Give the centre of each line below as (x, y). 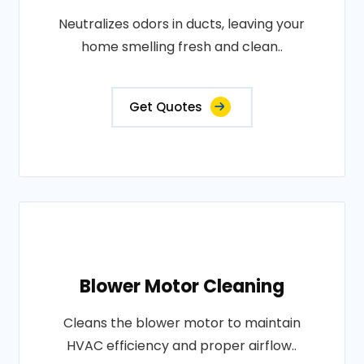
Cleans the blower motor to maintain (182, 323)
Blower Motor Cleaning (182, 286)
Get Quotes (165, 107)
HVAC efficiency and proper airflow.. (182, 346)
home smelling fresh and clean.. (182, 47)
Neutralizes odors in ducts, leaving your (182, 24)
